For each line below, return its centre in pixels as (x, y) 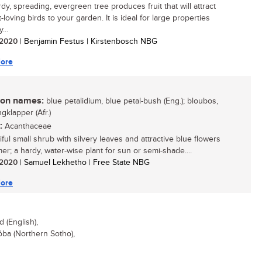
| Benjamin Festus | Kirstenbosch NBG (87, 42)
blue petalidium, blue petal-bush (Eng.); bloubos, (131, 101)
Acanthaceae (27, 126)
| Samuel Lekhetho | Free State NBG (84, 163)
